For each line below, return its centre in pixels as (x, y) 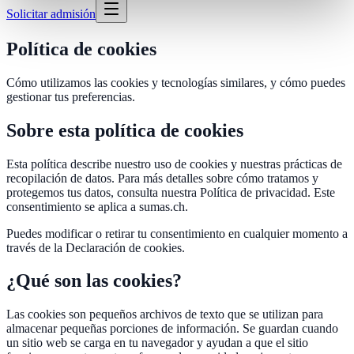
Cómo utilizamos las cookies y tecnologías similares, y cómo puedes (176, 82)
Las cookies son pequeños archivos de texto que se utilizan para (165, 314)
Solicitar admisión (51, 13)
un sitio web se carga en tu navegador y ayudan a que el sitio (157, 343)
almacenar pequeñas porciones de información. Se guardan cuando (172, 329)
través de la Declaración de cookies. (96, 247)
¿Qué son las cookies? (94, 281)
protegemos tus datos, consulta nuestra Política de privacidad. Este (171, 192)
